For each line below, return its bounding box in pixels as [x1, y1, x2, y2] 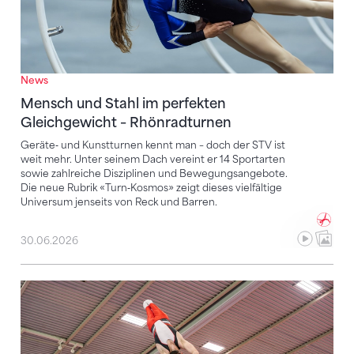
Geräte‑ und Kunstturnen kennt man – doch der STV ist [21, 139, 285, 152]
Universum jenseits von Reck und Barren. [21, 196, 217, 209]
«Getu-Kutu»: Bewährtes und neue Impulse [21, 281, 292, 297]
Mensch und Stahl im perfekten [21, 96, 226, 112]
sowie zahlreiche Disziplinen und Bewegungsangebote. [21, 168, 288, 180]
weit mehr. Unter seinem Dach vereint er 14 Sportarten [21, 153, 285, 166]
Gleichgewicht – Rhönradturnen [21, 115, 232, 131]
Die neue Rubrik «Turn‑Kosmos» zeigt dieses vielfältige [21, 182, 282, 194]
